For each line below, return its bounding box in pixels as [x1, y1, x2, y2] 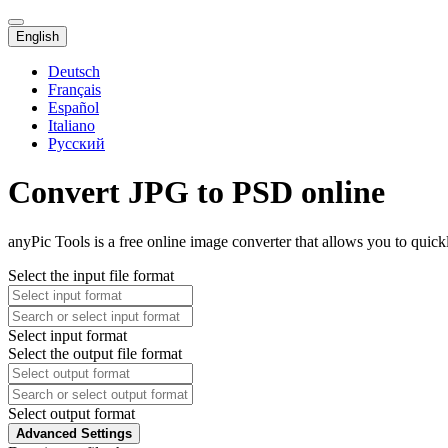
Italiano [48, 117, 95, 134]
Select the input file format [8, 266, 174, 284]
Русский [48, 135, 105, 152]
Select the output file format [8, 344, 182, 362]
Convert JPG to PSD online [8, 174, 385, 211]
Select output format [8, 404, 135, 422]
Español [48, 99, 99, 116]
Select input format [8, 326, 127, 344]
